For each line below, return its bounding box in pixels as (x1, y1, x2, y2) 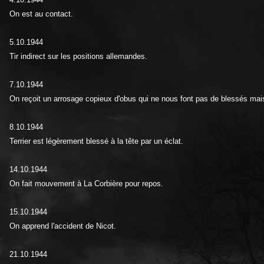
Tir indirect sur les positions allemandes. (9, 51, 147, 61)
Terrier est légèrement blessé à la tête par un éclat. (9, 136, 183, 146)
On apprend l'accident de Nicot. (9, 221, 116, 230)
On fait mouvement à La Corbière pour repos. (9, 179, 163, 188)
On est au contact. (9, 9, 73, 18)
